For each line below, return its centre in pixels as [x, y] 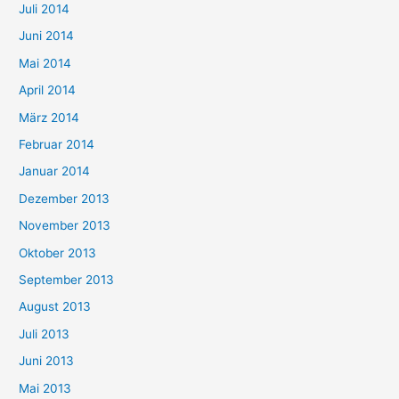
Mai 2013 [45, 388]
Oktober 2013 [58, 252]
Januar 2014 [55, 171]
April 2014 [48, 90]
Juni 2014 [47, 36]
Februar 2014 [57, 144]
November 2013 [65, 226]
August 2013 [55, 307]
